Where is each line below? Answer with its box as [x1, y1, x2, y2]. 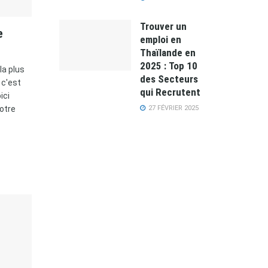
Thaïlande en [139, 46, 196, 59]
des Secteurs [139, 72, 198, 85]
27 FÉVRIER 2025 [146, 103, 199, 112]
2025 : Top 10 [139, 59, 197, 72]
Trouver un [139, 20, 187, 32]
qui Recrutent [139, 86, 200, 98]
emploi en [139, 33, 181, 45]
